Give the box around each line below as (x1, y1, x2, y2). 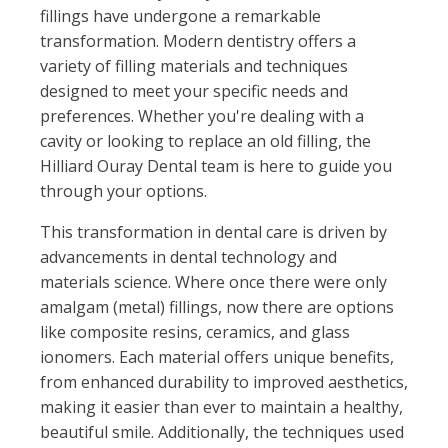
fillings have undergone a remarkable (40, 5, 321, 27)
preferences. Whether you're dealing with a (40, 105, 364, 127)
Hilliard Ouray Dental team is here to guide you (40, 155, 392, 177)
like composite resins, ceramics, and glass (40, 321, 350, 343)
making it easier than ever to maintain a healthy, (40, 396, 403, 418)
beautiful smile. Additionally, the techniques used (40, 421, 404, 443)
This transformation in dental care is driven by (40, 221, 387, 243)
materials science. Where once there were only (40, 271, 387, 293)
